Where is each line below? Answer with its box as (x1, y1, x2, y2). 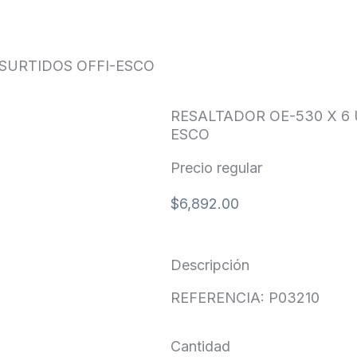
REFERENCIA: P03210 (171, 288, 320, 306)
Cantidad (171, 337, 230, 355)
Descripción (171, 256, 249, 273)
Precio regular (171, 159, 262, 176)
